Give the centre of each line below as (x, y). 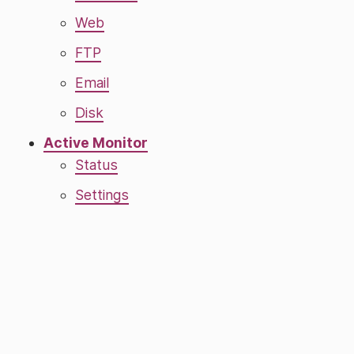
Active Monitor (96, 143)
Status (96, 165)
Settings (102, 195)
